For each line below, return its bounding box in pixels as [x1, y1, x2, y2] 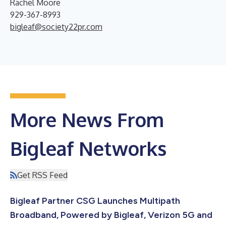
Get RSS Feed [17, 169, 68, 180]
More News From [10, 107, 164, 132]
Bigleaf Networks [10, 136, 166, 160]
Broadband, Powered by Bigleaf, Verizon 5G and [10, 209, 212, 220]
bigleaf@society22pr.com [10, 21, 102, 32]
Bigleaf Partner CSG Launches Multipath [10, 195, 180, 206]
